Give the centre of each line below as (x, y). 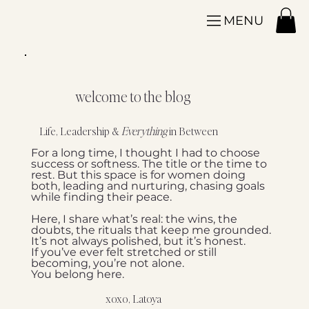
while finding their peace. (102, 197)
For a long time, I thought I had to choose (146, 152)
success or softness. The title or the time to (149, 163)
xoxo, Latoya (134, 298)
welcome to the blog (133, 96)
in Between (193, 131)
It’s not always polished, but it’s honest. (139, 241)
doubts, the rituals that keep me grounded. (151, 230)
